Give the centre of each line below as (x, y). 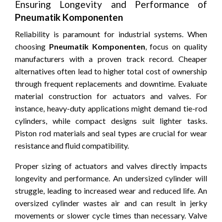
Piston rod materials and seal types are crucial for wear (111, 133)
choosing (32, 46)
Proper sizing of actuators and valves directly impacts (111, 166)
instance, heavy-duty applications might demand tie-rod (111, 108)
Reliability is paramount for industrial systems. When (111, 34)
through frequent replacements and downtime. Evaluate (111, 83)
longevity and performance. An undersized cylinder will (111, 178)
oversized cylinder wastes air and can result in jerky (111, 203)
